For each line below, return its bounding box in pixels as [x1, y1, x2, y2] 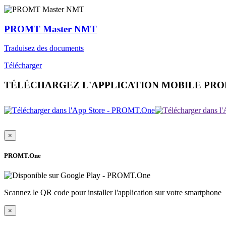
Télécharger [4, 61, 42, 70]
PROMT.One [4, 152, 41, 160]
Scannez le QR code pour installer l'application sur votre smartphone [4, 188, 221, 197]
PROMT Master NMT [4, 23, 97, 34]
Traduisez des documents [4, 44, 84, 53]
